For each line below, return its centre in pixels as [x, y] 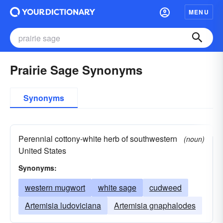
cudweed [166, 187]
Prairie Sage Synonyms [76, 70]
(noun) [194, 139]
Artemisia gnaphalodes [155, 205]
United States [42, 151]
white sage [117, 187]
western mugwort [55, 187]
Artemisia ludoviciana [63, 205]
